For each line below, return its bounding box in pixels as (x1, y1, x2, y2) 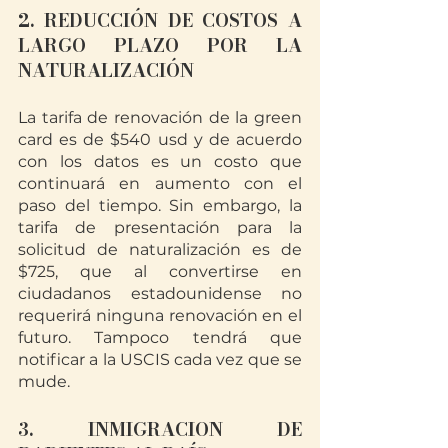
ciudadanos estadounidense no (18, 283, 302, 303)
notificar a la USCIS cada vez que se (18, 349, 302, 369)
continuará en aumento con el (18, 173, 302, 193)
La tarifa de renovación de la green (18, 107, 302, 127)
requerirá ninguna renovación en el (18, 305, 302, 325)
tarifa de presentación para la (18, 217, 302, 237)
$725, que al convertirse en (18, 261, 302, 281)
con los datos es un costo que (18, 151, 302, 171)
